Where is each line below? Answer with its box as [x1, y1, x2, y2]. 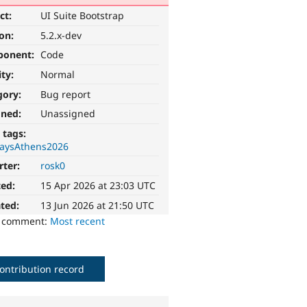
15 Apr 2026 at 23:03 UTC [40, 179, 156, 193]
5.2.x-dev [40, 28, 82, 42]
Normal [40, 68, 75, 82]
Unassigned [40, 107, 96, 121]
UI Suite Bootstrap [40, 9, 125, 23]
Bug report [40, 87, 91, 101]
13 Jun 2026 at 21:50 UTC [40, 198, 155, 212]
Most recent [50, 214, 106, 228]
